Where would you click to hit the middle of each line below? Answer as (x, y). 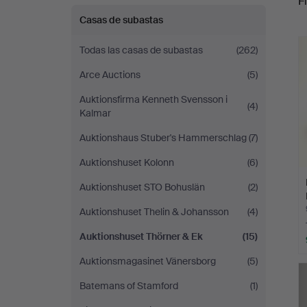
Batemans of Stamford (129, 286)
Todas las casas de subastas (141, 50)
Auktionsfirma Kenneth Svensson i (153, 99)
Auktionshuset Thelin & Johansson (154, 212)
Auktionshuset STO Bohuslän (142, 187)
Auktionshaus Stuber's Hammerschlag (163, 138)
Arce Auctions (110, 75)
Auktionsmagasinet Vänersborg (148, 261)
